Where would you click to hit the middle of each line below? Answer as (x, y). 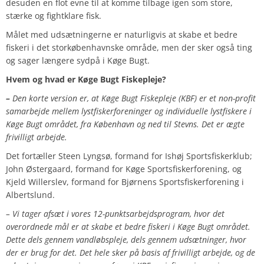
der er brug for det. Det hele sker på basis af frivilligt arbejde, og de (131, 253)
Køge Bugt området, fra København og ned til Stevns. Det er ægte (125, 124)
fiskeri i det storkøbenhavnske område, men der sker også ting (129, 48)
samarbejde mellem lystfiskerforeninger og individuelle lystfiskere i (129, 111)
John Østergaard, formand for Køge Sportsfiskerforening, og (124, 169)
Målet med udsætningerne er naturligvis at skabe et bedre (122, 35)
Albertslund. (30, 195)
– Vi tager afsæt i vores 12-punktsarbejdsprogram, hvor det (115, 214)
